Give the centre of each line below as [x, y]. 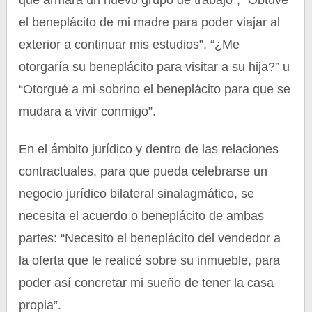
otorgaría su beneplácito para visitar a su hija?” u [155, 67]
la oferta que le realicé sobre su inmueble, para [150, 260]
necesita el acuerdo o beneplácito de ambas [142, 216]
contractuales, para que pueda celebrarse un [143, 171]
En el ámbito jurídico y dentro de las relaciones [149, 149]
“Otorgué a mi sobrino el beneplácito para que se [155, 89]
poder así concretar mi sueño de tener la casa [147, 283]
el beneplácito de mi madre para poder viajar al [150, 22]
